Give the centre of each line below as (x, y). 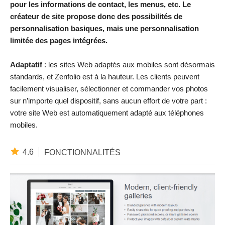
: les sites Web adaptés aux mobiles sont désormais (130, 65)
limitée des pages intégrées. (59, 41)
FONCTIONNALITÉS (82, 152)
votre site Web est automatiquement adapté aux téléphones (107, 113)
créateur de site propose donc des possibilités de (96, 17)
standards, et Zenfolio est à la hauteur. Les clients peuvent (105, 77)
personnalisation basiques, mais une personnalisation (104, 29)
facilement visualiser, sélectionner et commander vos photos (109, 89)
